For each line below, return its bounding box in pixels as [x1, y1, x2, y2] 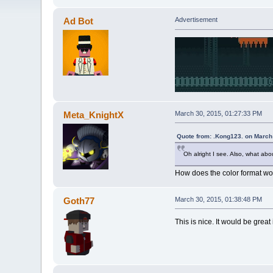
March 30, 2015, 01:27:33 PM [174, 109, 262, 117]
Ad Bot [63, 16, 93, 27]
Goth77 [63, 195, 94, 206]
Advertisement [174, 16, 218, 24]
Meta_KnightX [63, 109, 124, 120]
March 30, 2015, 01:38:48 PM [174, 195, 262, 203]
